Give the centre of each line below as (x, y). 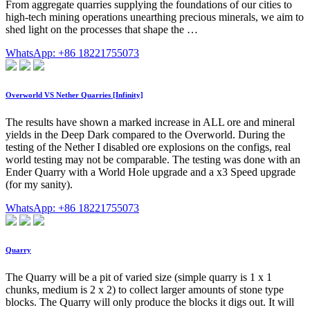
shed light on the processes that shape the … (102, 30)
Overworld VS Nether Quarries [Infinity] (74, 95)
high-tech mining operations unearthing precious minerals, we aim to (155, 17)
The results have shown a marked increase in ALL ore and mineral (150, 122)
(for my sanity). (39, 185)
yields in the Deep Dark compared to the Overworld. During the (145, 135)
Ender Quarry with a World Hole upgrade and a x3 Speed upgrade (151, 172)
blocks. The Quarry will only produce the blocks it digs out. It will (150, 302)
